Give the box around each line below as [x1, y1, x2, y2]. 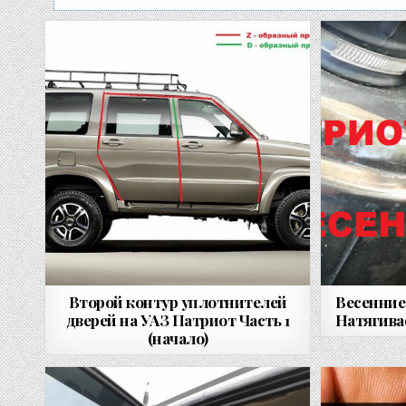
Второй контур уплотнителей [68, 291, 287, 312]
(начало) [147, 327, 208, 348]
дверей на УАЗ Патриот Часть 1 [65, 309, 290, 330]
